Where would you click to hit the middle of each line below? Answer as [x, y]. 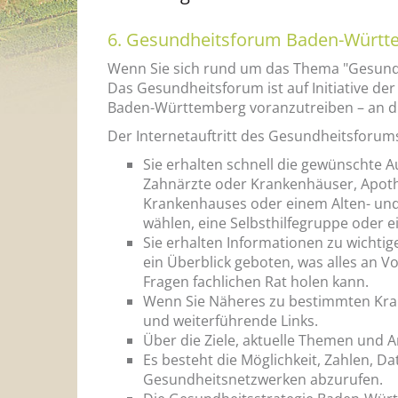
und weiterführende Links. [231, 320]
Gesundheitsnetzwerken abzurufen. [263, 379]
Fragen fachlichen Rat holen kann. [256, 281]
